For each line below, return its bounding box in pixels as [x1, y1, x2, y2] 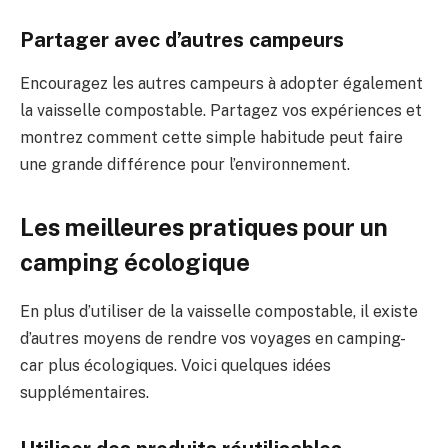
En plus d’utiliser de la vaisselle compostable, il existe [20, 302, 418, 322]
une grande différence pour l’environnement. [20, 155, 350, 175]
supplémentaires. [20, 383, 149, 403]
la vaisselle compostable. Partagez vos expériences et [20, 101, 422, 121]
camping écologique [20, 248, 250, 277]
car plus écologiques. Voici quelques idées [20, 356, 331, 376]
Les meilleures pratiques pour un [20, 213, 388, 242]
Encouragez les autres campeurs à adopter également [20, 74, 423, 94]
